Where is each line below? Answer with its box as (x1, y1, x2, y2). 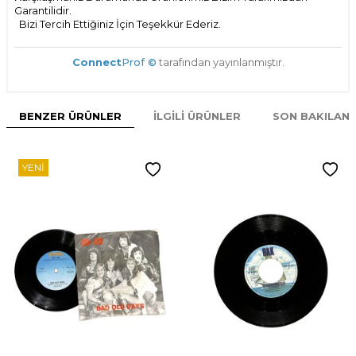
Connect (72, 56, 122, 69)
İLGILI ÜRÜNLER (153, 110, 241, 123)
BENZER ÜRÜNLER (19, 110, 122, 123)
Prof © (121, 56, 157, 69)
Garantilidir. (14, 4, 72, 17)
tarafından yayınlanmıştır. (156, 56, 284, 69)
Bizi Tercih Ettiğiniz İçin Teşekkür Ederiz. (14, 17, 221, 31)
